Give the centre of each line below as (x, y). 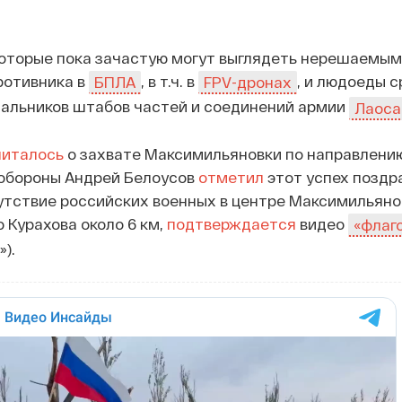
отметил (231, 176)
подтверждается (231, 223)
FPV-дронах (247, 82)
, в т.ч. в (169, 80)
